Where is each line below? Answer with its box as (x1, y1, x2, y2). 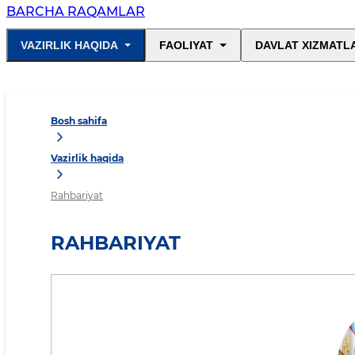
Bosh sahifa (51, 115, 107, 128)
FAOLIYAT (159, 39, 214, 52)
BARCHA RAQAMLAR (6, 4, 145, 20)
